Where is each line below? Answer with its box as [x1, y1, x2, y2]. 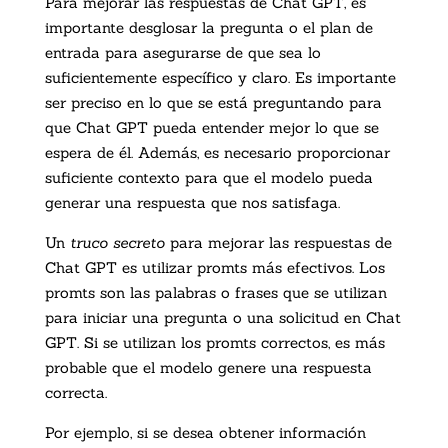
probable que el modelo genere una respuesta [44, 358, 372, 378]
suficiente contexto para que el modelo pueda [44, 168, 373, 188]
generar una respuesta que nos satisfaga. [44, 193, 340, 213]
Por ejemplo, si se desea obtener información [44, 423, 366, 443]
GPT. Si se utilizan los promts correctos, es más [44, 333, 385, 353]
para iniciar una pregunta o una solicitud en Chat [44, 308, 401, 328]
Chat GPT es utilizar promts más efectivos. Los [44, 258, 385, 278]
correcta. [44, 383, 107, 403]
